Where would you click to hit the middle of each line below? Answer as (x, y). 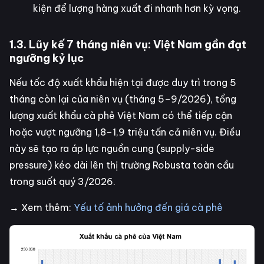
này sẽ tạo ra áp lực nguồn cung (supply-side (112, 148)
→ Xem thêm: (42, 207)
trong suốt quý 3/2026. (62, 181)
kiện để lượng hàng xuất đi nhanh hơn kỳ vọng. (137, 8)
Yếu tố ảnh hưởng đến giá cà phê (148, 207)
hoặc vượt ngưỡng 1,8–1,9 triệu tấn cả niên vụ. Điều (125, 132)
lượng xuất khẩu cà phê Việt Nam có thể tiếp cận (121, 115)
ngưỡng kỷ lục (47, 58)
